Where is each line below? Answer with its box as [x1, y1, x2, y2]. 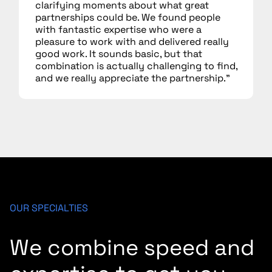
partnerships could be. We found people [35, 11, 221, 24]
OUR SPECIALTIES [10, 202, 88, 215]
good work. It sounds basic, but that [35, 47, 203, 61]
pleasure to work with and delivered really [35, 35, 229, 49]
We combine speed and [10, 234, 254, 262]
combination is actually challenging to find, [35, 59, 238, 73]
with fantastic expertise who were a [35, 23, 202, 36]
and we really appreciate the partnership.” [35, 72, 231, 85]
